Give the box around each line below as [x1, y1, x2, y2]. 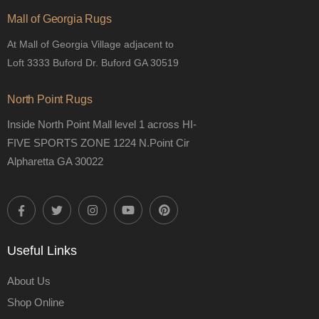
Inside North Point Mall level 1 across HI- [7, 118, 197, 131]
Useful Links [7, 244, 77, 258]
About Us [7, 275, 51, 288]
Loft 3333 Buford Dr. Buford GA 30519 [7, 57, 179, 69]
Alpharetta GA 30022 [7, 155, 103, 168]
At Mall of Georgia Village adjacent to [7, 38, 174, 51]
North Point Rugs [7, 93, 93, 106]
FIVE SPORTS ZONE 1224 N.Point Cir [7, 137, 189, 150]
